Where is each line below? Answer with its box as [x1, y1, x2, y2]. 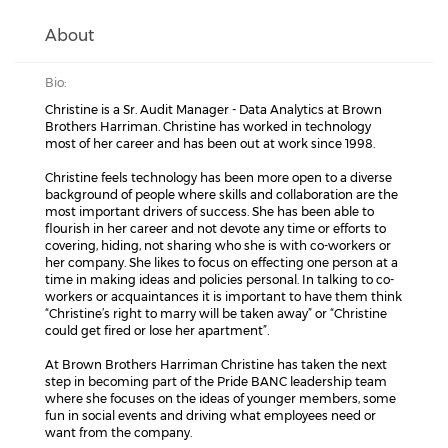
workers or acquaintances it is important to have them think [45, 289, 402, 304]
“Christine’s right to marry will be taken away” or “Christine [45, 306, 387, 321]
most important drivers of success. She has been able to [45, 204, 374, 219]
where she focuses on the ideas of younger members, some [45, 391, 396, 406]
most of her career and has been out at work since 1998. [45, 136, 375, 151]
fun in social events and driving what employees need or [45, 408, 376, 423]
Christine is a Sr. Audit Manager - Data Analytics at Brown [45, 102, 382, 117]
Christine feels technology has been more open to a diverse [45, 170, 392, 185]
